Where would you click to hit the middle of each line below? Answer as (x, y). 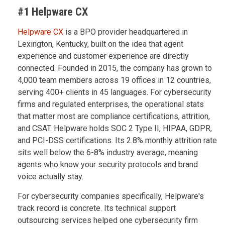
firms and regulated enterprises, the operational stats (111, 104)
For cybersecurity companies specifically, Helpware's (111, 196)
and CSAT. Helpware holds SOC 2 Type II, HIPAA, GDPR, (115, 128)
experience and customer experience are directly (103, 56)
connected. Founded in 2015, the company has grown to (115, 68)
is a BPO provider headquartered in (126, 32)
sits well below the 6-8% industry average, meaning (108, 152)
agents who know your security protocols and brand (108, 164)
